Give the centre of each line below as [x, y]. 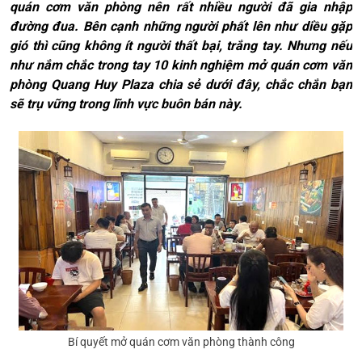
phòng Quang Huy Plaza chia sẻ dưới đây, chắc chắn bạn [181, 85]
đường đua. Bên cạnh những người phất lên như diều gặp [181, 27]
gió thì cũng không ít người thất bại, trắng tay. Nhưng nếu [181, 46]
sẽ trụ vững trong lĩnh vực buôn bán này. [126, 104]
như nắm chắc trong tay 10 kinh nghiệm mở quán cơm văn [181, 65]
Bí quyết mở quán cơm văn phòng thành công [181, 342]
